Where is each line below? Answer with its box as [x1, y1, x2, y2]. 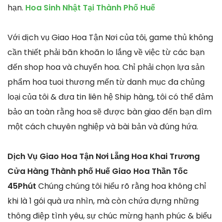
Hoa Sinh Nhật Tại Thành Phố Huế [25, 1, 155, 13]
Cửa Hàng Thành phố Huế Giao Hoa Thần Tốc [7, 165, 188, 177]
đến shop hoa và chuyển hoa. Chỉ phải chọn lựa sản [7, 61, 205, 73]
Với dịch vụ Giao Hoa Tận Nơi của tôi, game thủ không [7, 31, 213, 43]
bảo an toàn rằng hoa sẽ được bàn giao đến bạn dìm [7, 106, 212, 117]
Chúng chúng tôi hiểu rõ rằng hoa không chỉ [38, 180, 206, 192]
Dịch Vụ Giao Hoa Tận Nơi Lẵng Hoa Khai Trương [7, 150, 200, 162]
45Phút [7, 180, 38, 192]
